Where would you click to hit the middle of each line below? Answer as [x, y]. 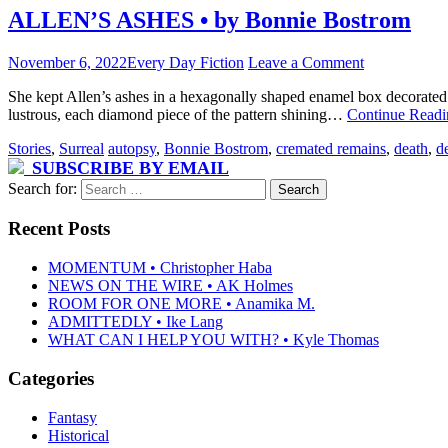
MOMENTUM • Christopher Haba [160, 268]
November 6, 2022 [67, 62]
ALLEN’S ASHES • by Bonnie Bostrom [209, 19]
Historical [78, 435]
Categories [51, 378]
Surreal [81, 148]
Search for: [42, 188]
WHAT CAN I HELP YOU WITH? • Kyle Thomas [213, 340]
